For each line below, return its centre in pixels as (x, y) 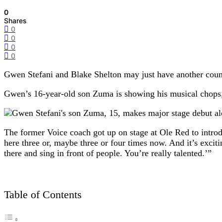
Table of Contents (43, 195)
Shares (15, 21)
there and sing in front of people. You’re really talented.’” (108, 153)
